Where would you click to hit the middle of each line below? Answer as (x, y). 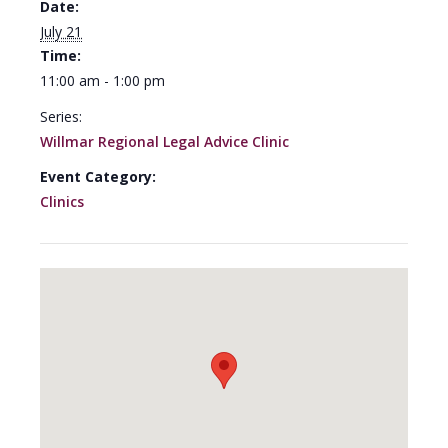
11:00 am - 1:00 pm (102, 80)
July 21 (61, 31)
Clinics (62, 201)
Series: (61, 116)
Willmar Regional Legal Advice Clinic (164, 141)
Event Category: (98, 176)
